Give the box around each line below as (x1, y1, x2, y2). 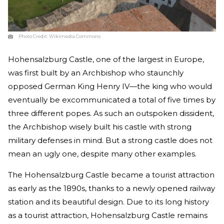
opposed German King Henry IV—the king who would (8, 81, 212, 91)
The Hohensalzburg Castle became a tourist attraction (8, 169, 214, 179)
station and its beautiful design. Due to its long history (8, 196, 209, 206)
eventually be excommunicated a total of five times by (8, 94, 215, 104)
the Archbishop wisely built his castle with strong (8, 121, 191, 131)
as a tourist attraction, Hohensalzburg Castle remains (8, 210, 207, 220)
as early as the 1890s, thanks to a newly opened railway (8, 183, 215, 193)
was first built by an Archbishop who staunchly (8, 67, 183, 77)
